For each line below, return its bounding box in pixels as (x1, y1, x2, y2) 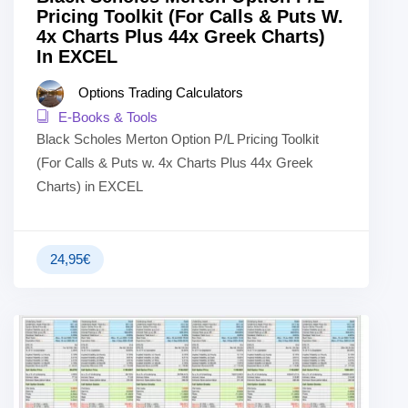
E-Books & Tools (55, 109, 158, 126)
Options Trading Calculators (78, 85, 243, 101)
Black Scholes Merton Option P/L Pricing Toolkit (36, 131, 319, 148)
